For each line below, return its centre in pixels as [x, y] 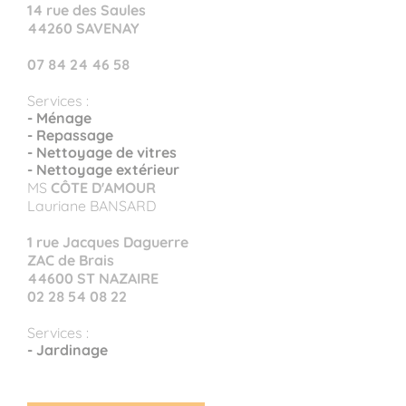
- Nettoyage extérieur [103, 169]
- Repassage [70, 135]
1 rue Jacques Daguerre [108, 242]
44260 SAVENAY [83, 28]
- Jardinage [68, 349]
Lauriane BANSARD [92, 205]
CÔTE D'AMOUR [103, 187]
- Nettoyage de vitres [102, 152]
